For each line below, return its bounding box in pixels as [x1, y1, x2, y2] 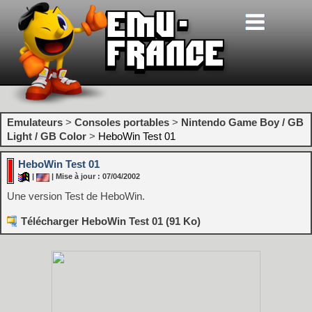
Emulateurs [7, 116, 63, 128]
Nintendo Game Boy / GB [181, 116, 304, 128]
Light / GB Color [7, 130, 86, 142]
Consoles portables [75, 116, 169, 128]
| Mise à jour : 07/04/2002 [49, 172, 140, 181]
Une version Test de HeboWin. [7, 190, 145, 202]
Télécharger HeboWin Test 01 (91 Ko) [21, 215, 201, 227]
